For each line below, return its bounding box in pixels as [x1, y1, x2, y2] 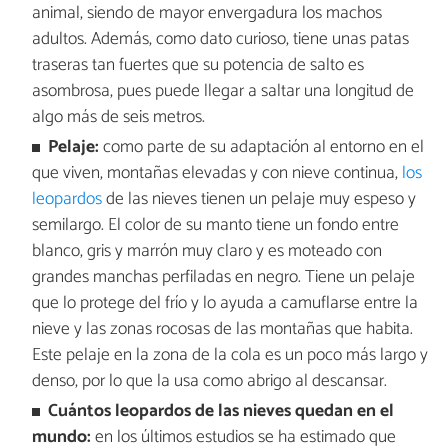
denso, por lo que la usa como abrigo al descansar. [31, 366, 387, 396]
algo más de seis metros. [31, 102, 205, 132]
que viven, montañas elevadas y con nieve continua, [31, 158, 402, 188]
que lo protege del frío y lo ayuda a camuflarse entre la [31, 288, 418, 318]
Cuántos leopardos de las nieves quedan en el [48, 397, 395, 427]
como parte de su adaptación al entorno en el [99, 132, 425, 162]
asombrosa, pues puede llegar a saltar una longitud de [31, 76, 414, 106]
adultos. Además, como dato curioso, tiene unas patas [31, 24, 409, 54]
